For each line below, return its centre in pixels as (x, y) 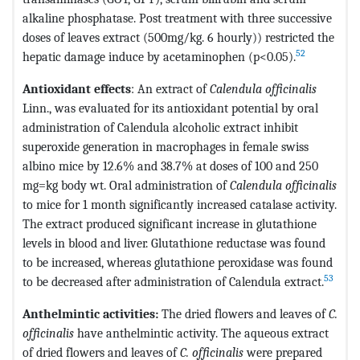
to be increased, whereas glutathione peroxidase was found (178, 262)
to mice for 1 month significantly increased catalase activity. (180, 204)
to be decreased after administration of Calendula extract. (173, 281)
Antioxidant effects (77, 88)
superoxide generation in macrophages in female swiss (166, 146)
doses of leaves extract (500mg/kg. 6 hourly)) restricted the (178, 37)
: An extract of (170, 88)
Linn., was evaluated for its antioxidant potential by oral (170, 108)
